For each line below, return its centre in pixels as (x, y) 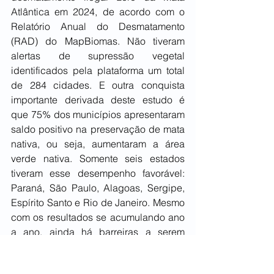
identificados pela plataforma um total (98, 71)
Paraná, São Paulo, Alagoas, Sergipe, (98, 188)
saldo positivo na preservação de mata (98, 129)
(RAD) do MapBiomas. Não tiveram (98, 41)
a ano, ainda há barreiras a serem (98, 232)
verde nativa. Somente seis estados (98, 159)
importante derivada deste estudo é (98, 100)
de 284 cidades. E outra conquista (98, 85)
